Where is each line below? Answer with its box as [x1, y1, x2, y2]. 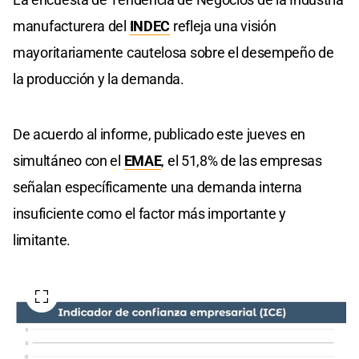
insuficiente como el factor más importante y [13, 205, 286, 223]
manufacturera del [13, 18, 130, 35]
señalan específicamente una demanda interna [13, 179, 303, 196]
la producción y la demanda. [13, 71, 184, 88]
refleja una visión [170, 18, 276, 35]
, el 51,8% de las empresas [161, 152, 322, 170]
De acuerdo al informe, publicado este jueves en [13, 126, 305, 143]
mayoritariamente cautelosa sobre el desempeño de [13, 44, 334, 62]
